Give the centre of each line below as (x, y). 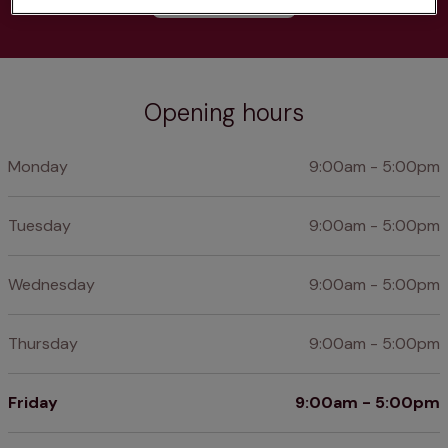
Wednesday (51, 285)
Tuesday (39, 226)
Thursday (43, 344)
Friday (33, 403)
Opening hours (224, 113)
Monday (38, 167)
